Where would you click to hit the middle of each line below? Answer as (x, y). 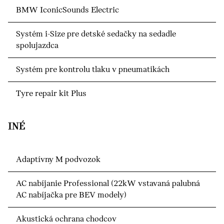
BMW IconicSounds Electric (67, 10)
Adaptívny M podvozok (58, 159)
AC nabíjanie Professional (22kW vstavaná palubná (108, 183)
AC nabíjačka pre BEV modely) (71, 195)
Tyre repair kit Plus (51, 93)
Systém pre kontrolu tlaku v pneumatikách (93, 69)
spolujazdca (37, 45)
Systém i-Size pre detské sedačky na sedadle (96, 34)
